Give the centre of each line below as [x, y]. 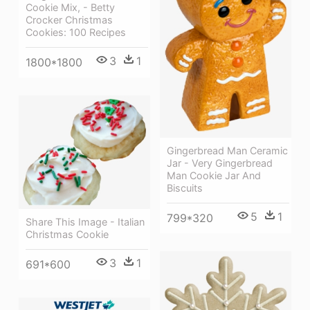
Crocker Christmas [69, 19]
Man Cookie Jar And [214, 176]
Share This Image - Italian [85, 222]
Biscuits [185, 188]
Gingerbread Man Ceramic [227, 151]
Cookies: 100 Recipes [76, 32]
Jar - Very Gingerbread [220, 163]
